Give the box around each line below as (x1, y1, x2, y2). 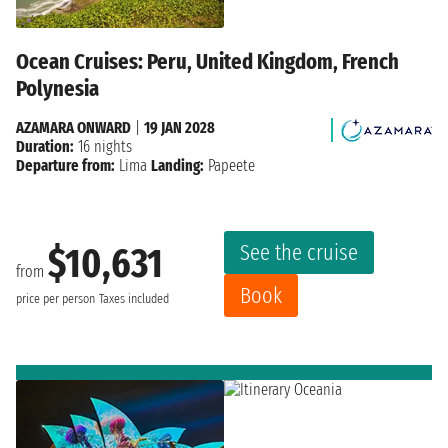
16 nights (74, 136, 132, 156)
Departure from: (16, 155, 115, 175)
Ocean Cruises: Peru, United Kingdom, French (16, 47, 399, 75)
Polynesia (16, 74, 99, 102)
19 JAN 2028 (144, 117, 215, 137)
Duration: (16, 136, 74, 156)
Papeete (204, 155, 255, 175)
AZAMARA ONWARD (16, 117, 131, 137)
